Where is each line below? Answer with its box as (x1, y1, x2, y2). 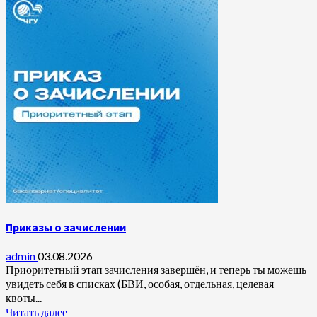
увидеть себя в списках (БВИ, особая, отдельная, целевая (6, 277, 274, 291)
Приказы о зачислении (6, 220, 126, 235)
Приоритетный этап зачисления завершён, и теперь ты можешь (6, 263, 306, 277)
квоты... (6, 291, 42, 305)
